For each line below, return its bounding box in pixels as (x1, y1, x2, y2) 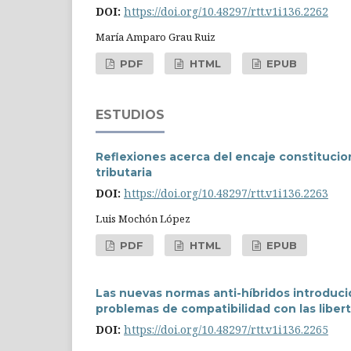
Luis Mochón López (96, 212, 190, 226)
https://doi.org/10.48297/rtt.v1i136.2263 (124, 186, 328, 201)
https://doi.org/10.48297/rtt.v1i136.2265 (124, 322, 328, 338)
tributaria (96, 165, 152, 180)
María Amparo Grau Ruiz (96, 30, 215, 45)
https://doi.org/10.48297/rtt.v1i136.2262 (124, 4, 328, 20)
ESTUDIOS (96, 107, 165, 123)
